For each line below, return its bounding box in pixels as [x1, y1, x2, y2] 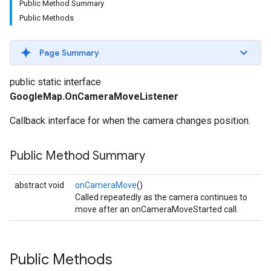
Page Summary [39, 47, 99, 58]
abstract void [15, 180, 64, 190]
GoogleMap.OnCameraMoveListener [10, 91, 178, 102]
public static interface [10, 76, 101, 88]
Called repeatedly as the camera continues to [75, 192, 247, 202]
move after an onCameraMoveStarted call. [75, 204, 238, 214]
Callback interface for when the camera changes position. [10, 115, 250, 126]
